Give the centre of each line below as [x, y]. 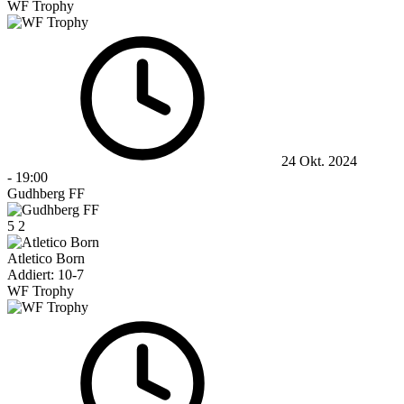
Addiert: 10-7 [46, 274]
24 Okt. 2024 [319, 161]
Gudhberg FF [46, 193]
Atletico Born [46, 258]
